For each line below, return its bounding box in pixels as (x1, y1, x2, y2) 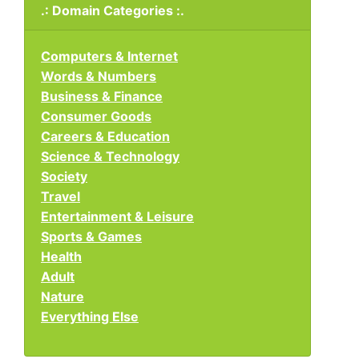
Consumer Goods (41, 108, 151, 124)
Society (41, 168, 87, 184)
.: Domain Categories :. (41, 2, 184, 18)
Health (41, 248, 82, 264)
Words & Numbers (41, 68, 156, 84)
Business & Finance (41, 88, 163, 104)
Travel (41, 188, 80, 204)
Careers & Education (41, 128, 170, 144)
